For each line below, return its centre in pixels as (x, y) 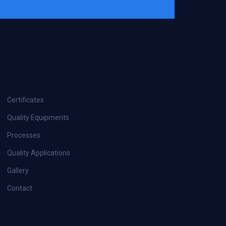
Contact (20, 188)
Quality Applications (39, 153)
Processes (24, 135)
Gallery (18, 171)
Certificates (25, 100)
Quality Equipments (38, 118)
